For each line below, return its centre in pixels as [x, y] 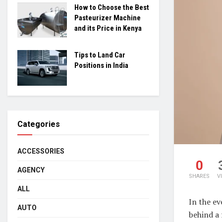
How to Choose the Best [112, 7]
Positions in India [101, 65]
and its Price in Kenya [108, 28]
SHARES [199, 176]
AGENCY [31, 170]
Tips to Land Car [100, 55]
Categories [39, 124]
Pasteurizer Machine [108, 18]
